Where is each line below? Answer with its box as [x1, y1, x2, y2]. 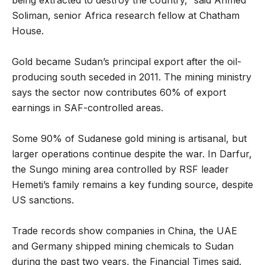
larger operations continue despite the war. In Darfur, [12, 147, 252, 160]
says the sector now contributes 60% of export [12, 86, 226, 98]
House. [12, 24, 44, 37]
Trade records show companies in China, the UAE [12, 224, 237, 237]
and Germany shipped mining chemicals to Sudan [12, 240, 234, 252]
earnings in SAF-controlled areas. [12, 101, 163, 114]
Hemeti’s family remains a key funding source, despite [12, 178, 253, 190]
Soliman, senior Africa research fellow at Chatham [12, 9, 240, 21]
